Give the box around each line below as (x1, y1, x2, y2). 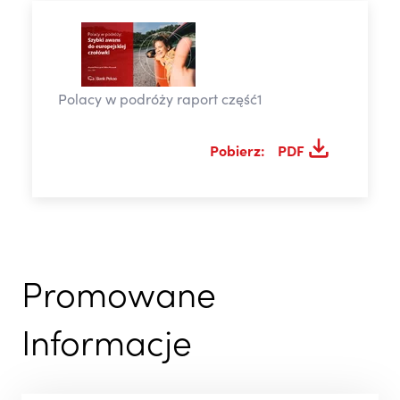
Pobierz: (210, 146, 266, 161)
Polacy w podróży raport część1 (57, 94, 262, 109)
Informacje (21, 330, 192, 366)
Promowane (21, 282, 216, 318)
